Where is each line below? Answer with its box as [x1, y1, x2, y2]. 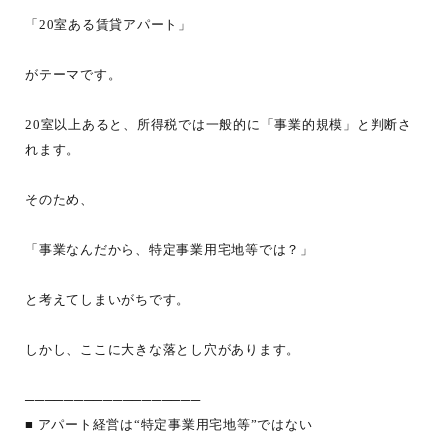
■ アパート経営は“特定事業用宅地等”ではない [25, 417, 313, 432]
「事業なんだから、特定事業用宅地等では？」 [25, 242, 314, 257]
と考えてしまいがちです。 [25, 292, 190, 307]
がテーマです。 [25, 67, 122, 82]
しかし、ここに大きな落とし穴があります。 [25, 342, 300, 357]
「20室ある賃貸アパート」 [25, 17, 192, 32]
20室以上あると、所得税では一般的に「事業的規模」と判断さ [25, 117, 412, 132]
